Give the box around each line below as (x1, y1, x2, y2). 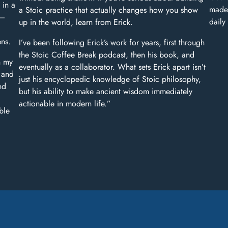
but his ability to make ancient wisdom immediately (19, 85, 193, 98)
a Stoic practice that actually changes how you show (19, 4, 198, 16)
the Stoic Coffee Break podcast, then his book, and (19, 49, 195, 61)
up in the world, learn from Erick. (19, 16, 133, 28)
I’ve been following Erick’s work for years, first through (19, 37, 205, 49)
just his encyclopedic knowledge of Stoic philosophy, (19, 73, 202, 85)
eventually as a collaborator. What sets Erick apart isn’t (19, 61, 206, 73)
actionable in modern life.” (19, 98, 111, 110)
